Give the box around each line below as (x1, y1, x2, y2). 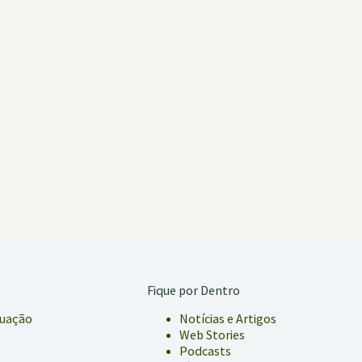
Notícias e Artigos (179, 310, 276, 326)
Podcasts (179, 343, 231, 359)
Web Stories (179, 326, 245, 343)
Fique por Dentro (146, 282, 240, 299)
